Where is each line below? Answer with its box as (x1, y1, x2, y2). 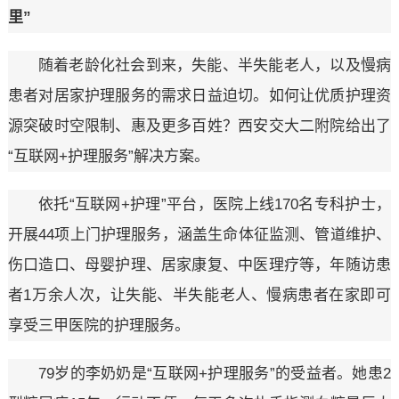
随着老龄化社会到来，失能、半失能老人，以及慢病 (37, 57, 392, 75)
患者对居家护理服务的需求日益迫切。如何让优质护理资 (7, 87, 392, 105)
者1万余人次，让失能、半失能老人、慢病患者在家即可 (7, 287, 392, 305)
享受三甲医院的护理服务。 (7, 317, 190, 335)
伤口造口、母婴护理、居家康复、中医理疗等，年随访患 (7, 256, 392, 274)
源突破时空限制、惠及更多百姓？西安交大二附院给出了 (7, 118, 392, 135)
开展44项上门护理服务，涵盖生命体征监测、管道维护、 (7, 226, 392, 244)
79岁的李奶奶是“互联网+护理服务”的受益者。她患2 (37, 365, 392, 383)
